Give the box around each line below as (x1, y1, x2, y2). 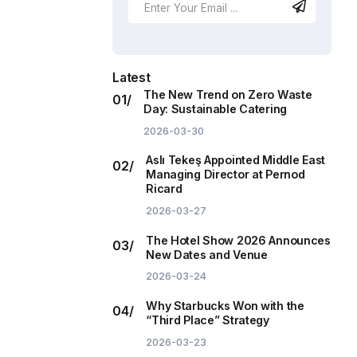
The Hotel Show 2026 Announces (146, 233, 331, 247)
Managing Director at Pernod (146, 167, 305, 182)
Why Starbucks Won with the (146, 299, 304, 313)
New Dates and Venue (146, 247, 268, 261)
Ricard (146, 182, 182, 196)
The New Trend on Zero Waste (143, 88, 312, 102)
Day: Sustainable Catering (143, 102, 288, 116)
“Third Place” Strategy (146, 313, 269, 328)
